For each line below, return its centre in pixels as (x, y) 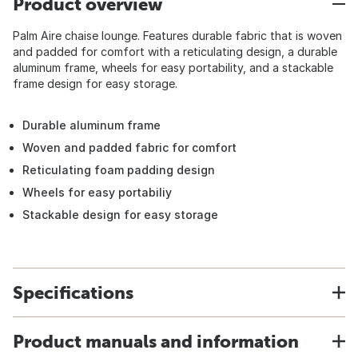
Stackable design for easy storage (120, 215)
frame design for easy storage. (95, 84)
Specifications (73, 292)
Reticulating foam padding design (119, 170)
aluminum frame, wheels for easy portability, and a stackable (173, 68)
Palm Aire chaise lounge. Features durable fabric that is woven (177, 36)
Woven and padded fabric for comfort (129, 147)
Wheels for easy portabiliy (97, 192)
